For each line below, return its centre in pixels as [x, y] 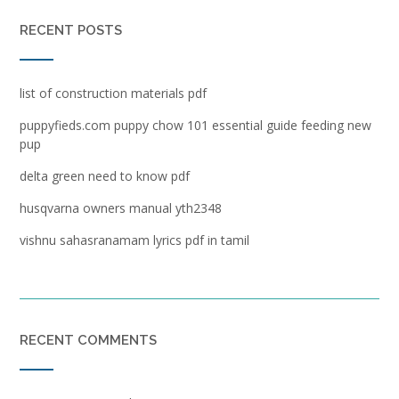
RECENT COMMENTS [88, 340]
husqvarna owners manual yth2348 [121, 208]
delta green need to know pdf [105, 175]
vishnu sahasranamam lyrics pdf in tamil [134, 240]
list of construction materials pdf [113, 93]
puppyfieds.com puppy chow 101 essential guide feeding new [195, 125]
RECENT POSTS [71, 30]
